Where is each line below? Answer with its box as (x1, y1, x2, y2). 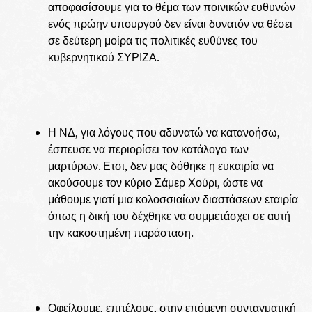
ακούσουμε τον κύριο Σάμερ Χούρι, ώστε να (47, 175, 263, 190)
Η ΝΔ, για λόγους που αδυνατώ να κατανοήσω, (47, 125, 280, 140)
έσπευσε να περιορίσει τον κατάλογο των (47, 141, 249, 157)
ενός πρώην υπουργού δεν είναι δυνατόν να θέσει (47, 16, 292, 31)
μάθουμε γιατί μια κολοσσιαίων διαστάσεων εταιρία (47, 192, 298, 207)
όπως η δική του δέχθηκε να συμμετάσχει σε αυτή (47, 208, 290, 224)
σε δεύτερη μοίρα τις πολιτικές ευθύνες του (47, 33, 258, 48)
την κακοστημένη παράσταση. (47, 225, 194, 240)
